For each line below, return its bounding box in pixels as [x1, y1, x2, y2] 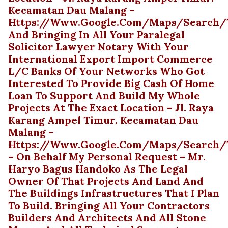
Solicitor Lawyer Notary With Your [8, 40, 189, 53]
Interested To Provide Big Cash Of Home [8, 77, 214, 90]
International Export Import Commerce [8, 52, 213, 65]
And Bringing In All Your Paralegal [8, 28, 185, 41]
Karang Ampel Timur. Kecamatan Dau [8, 113, 198, 126]
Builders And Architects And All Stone [8, 211, 206, 224]
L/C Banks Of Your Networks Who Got [8, 65, 205, 77]
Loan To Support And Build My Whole [8, 89, 200, 102]
